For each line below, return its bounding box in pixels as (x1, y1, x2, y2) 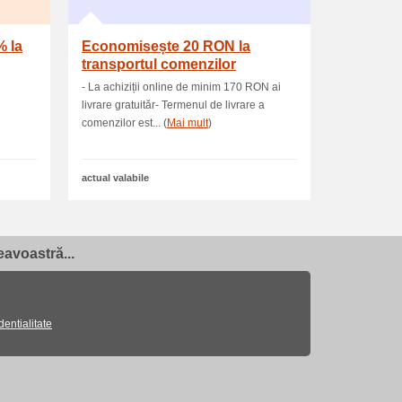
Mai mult (167, 117, 208, 129)
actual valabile (82, 172, 149, 183)
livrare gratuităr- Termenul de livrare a (82, 99, 265, 111)
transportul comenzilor (82, 57, 236, 72)
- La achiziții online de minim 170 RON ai (82, 81, 281, 93)
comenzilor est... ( (82, 117, 167, 129)
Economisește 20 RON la (82, 39, 250, 54)
